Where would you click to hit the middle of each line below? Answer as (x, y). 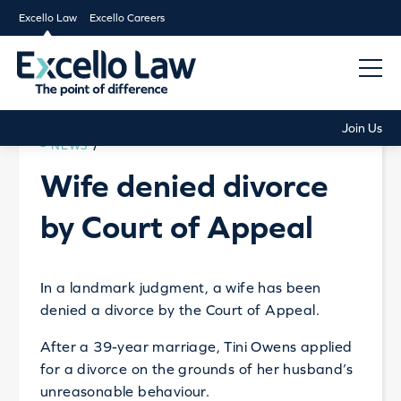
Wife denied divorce (184, 186)
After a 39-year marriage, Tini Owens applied (196, 346)
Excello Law (47, 18)
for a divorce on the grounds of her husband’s (196, 369)
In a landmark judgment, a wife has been (180, 287)
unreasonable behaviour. (125, 391)
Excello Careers (127, 18)
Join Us (363, 128)
